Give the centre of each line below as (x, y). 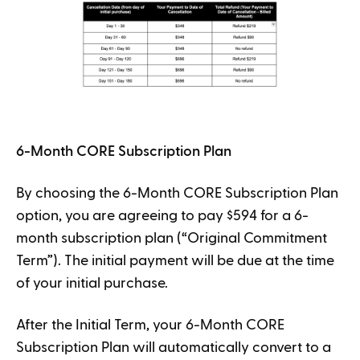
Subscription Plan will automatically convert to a (174, 348)
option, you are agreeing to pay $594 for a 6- (162, 216)
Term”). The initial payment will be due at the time (175, 261)
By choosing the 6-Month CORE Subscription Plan (177, 193)
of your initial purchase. (92, 283)
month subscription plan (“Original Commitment (172, 238)
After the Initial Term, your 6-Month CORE (150, 325)
